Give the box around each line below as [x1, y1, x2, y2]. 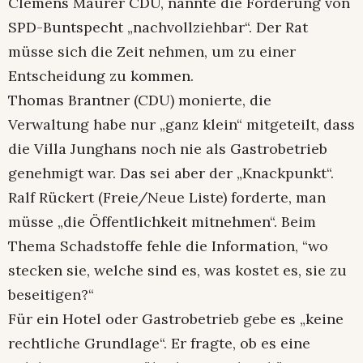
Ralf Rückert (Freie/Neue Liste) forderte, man [8, 187, 326, 207]
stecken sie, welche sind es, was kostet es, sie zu [8, 260, 347, 280]
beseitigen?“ [8, 284, 94, 304]
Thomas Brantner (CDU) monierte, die [8, 90, 271, 109]
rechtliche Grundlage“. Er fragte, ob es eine [8, 333, 310, 352]
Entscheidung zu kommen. [8, 66, 194, 85]
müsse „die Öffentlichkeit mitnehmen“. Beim [8, 211, 316, 231]
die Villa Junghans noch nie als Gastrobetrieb [8, 139, 327, 158]
